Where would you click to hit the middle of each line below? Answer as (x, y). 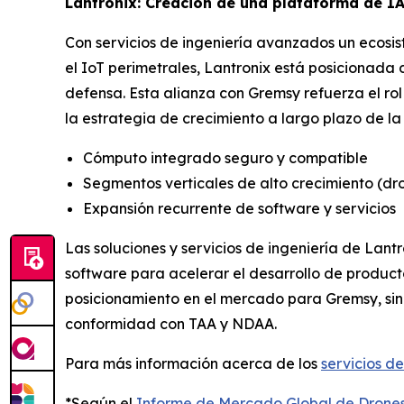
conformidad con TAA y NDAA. (171, 323)
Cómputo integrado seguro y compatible (225, 157)
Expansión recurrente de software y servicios (239, 208)
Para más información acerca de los (193, 363)
